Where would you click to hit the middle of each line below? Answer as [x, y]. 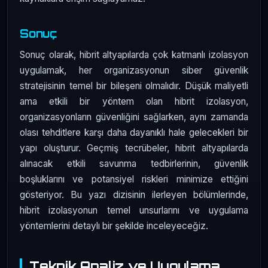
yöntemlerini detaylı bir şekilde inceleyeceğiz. [114, 226]
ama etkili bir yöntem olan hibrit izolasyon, [134, 101]
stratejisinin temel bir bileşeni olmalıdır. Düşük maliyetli [134, 86]
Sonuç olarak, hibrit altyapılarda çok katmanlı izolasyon [134, 54]
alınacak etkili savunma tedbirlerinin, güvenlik [134, 163]
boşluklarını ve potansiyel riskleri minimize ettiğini [134, 179]
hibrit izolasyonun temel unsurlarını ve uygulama [134, 210]
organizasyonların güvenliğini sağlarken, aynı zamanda [134, 117]
